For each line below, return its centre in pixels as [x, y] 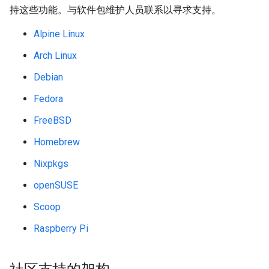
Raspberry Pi [61, 228]
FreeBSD [53, 120]
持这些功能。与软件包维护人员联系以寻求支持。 [115, 10]
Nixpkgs [51, 164]
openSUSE [56, 185]
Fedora [48, 99]
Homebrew [57, 142]
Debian [48, 77]
